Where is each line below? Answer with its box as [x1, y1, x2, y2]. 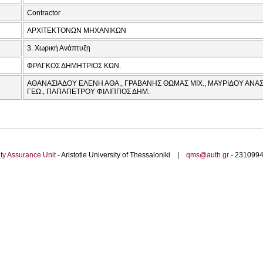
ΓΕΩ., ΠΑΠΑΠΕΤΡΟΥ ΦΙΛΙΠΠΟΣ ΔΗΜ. [27, 87, 150, 96]
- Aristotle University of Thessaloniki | [55, 151, 186, 160]
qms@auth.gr [186, 151, 229, 160]
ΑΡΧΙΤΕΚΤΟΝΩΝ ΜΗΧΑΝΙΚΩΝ [27, 26, 126, 35]
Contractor [27, 9, 60, 18]
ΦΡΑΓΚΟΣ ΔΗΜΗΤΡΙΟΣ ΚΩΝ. [27, 62, 121, 70]
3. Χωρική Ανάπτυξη [27, 44, 90, 53]
